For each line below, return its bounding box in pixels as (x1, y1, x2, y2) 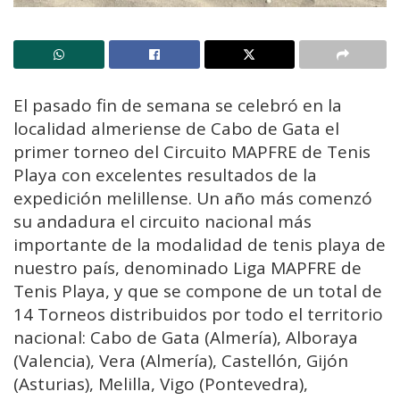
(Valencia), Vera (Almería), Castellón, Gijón (13, 349, 348, 373)
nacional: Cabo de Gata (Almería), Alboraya (13, 326, 358, 350)
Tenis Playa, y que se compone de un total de (13, 279, 382, 304)
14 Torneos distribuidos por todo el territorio (13, 303, 383, 327)
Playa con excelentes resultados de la (13, 163, 317, 187)
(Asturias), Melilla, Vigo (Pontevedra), (13, 372, 308, 396)
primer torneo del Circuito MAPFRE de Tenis (13, 140, 371, 164)
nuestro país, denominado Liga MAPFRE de (13, 256, 362, 280)
